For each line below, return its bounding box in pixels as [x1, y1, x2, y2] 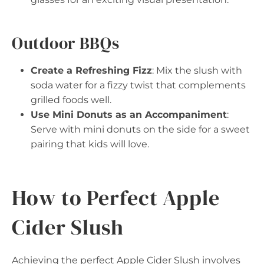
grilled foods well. [31, 94, 111, 105]
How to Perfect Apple [12, 183, 220, 212]
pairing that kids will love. [31, 138, 149, 150]
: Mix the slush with [152, 65, 242, 76]
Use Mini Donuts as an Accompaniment [31, 109, 227, 120]
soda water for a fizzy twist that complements [31, 80, 246, 91]
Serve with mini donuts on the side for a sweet [31, 124, 250, 135]
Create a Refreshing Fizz [31, 65, 152, 76]
